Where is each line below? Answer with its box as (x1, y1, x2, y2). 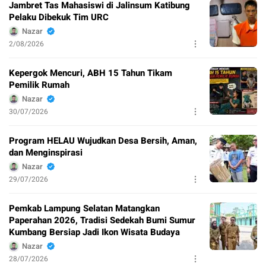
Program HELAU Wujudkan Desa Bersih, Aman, (9, 134, 197, 148)
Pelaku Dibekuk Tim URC (9, 11, 109, 24)
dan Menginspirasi (9, 146, 83, 160)
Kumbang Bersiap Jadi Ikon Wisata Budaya (9, 226, 180, 239)
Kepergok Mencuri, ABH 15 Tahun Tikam (9, 66, 172, 80)
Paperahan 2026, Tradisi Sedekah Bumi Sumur (9, 214, 195, 227)
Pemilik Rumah (9, 78, 69, 92)
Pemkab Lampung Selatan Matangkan (9, 202, 160, 216)
